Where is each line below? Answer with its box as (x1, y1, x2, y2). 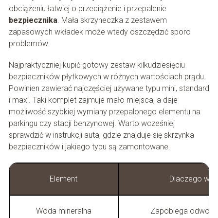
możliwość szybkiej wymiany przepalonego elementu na (8, 107, 200, 117)
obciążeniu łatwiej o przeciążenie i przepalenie (8, 4, 166, 14)
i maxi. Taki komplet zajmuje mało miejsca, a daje (8, 95, 178, 105)
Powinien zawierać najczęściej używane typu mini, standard (8, 84, 209, 93)
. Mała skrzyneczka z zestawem (57, 16, 167, 25)
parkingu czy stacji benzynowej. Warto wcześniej (8, 119, 175, 128)
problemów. (8, 39, 50, 49)
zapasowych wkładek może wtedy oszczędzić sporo (8, 27, 191, 37)
